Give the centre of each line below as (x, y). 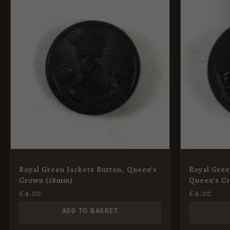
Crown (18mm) (46, 180)
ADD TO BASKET (90, 210)
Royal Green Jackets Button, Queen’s (88, 169)
